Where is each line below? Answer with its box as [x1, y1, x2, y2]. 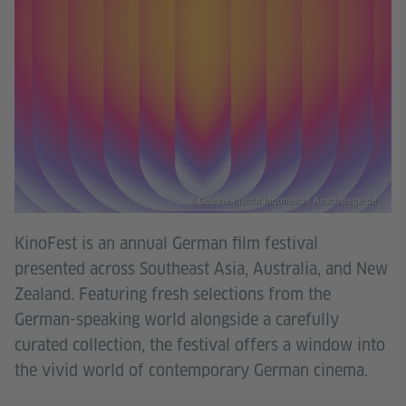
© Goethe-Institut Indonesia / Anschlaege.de [189, 193, 377, 207]
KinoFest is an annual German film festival [14, 232, 318, 254]
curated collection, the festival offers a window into [14, 333, 385, 355]
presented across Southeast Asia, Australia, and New [14, 257, 388, 279]
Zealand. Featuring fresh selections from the [14, 283, 331, 304]
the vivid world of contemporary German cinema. [14, 359, 368, 381]
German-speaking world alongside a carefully [14, 308, 339, 330]
